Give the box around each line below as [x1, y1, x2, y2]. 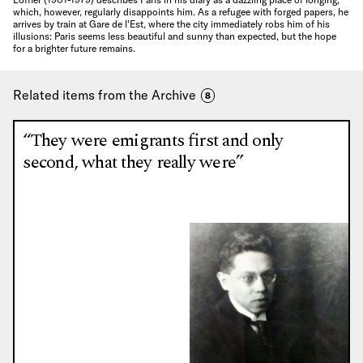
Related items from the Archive [13, 87, 199, 104]
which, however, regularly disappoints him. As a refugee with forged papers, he [13, 6, 348, 19]
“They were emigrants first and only [23, 127, 284, 155]
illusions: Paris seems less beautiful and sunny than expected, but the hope [13, 30, 336, 43]
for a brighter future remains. [13, 42, 135, 55]
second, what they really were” [23, 149, 244, 177]
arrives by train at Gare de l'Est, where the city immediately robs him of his [13, 18, 330, 31]
